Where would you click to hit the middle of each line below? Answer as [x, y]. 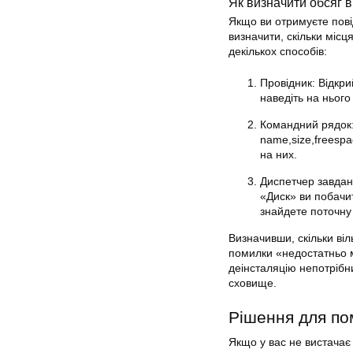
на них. [279, 155]
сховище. [253, 283]
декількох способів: [278, 52]
